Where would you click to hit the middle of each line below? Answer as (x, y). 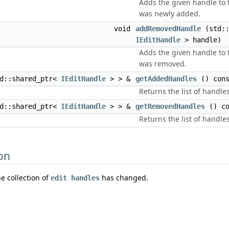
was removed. (163, 64)
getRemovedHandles (170, 106)
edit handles (75, 178)
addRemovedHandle (168, 29)
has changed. (124, 178)
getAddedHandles (166, 79)
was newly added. (170, 14)
